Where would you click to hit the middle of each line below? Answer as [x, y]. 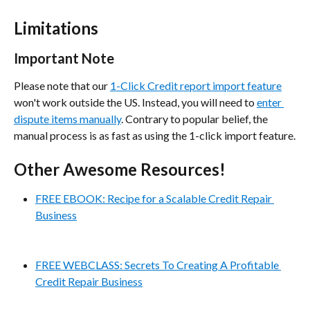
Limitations [56, 28]
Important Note [64, 58]
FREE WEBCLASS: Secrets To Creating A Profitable [158, 265]
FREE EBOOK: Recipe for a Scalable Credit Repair [155, 199]
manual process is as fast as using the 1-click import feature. [155, 135]
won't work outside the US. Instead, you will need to [135, 102]
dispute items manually [67, 118]
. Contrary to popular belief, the [195, 118]
